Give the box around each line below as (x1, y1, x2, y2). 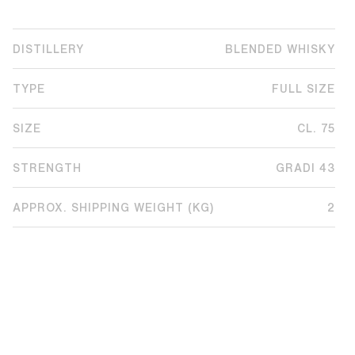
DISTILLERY (13, 43, 84, 55)
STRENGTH (13, 162, 82, 174)
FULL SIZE (272, 82, 335, 94)
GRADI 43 (276, 162, 335, 174)
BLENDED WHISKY (225, 43, 335, 55)
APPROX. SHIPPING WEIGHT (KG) (13, 201, 214, 213)
